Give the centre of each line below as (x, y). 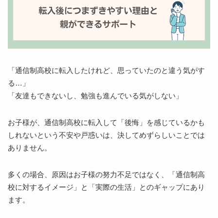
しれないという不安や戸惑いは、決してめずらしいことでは (107, 135)
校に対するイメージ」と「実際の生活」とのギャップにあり (107, 187)
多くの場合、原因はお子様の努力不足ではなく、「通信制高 (107, 174)
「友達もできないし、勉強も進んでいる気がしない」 (96, 96)
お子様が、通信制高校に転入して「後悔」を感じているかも (107, 122)
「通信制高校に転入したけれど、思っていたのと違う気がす (107, 70)
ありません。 (30, 148)
